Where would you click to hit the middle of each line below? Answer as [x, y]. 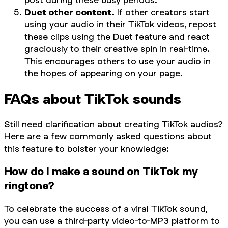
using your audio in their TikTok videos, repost [120, 24]
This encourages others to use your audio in [118, 61]
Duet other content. [69, 12]
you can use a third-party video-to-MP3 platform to [112, 220]
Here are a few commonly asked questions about [108, 136]
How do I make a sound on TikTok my [101, 171]
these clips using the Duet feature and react [117, 37]
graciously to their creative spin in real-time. [117, 49]
